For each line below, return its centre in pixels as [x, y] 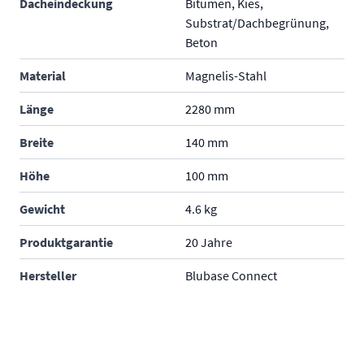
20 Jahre [209, 242]
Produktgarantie [66, 242]
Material [43, 76]
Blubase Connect [231, 275]
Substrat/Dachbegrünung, [257, 23]
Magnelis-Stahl [226, 76]
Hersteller [48, 275]
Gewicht [42, 209]
